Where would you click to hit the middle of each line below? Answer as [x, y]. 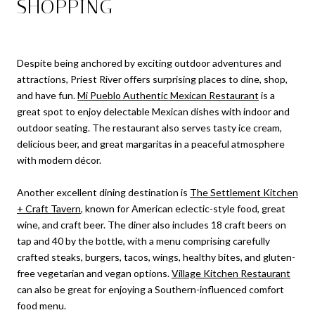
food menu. [41, 305]
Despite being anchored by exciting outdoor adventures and [149, 63]
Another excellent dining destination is [103, 192]
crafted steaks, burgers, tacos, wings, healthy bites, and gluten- [156, 257]
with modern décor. [59, 160]
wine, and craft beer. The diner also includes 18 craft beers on [152, 224]
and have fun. [47, 95]
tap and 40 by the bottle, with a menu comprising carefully [143, 240]
